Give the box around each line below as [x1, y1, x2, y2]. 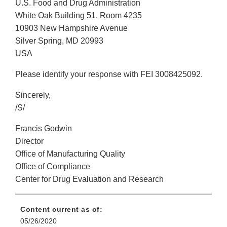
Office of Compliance [15, 162, 90, 171]
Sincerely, [15, 91, 51, 100]
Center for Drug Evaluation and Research [15, 175, 164, 184]
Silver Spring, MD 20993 [15, 36, 103, 46]
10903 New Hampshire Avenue [15, 24, 128, 33]
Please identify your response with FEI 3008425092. [15, 70, 203, 79]
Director [15, 137, 44, 146]
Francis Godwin [15, 124, 72, 133]
